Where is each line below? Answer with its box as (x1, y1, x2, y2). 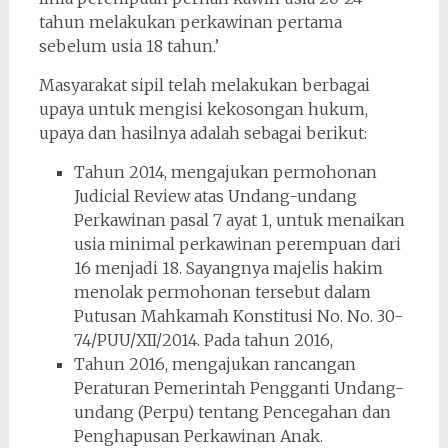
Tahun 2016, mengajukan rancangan (73, 353, 356, 374)
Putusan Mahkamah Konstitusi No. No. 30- (73, 305, 403, 326)
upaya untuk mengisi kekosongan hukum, (38, 98, 368, 119)
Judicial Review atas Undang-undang (73, 185, 357, 206)
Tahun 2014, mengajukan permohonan (73, 161, 377, 182)
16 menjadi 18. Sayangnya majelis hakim (73, 257, 383, 278)
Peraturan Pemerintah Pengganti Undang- (73, 377, 404, 398)
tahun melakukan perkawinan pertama (38, 11, 342, 32)
